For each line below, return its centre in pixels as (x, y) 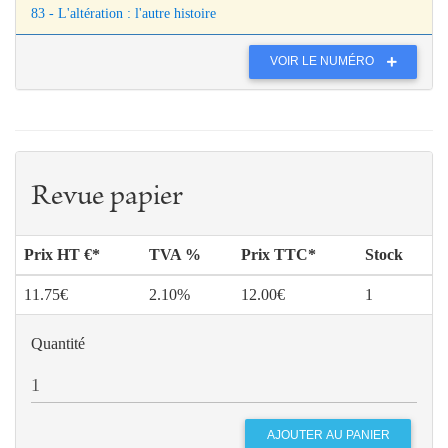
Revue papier (107, 197)
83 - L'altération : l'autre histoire (123, 13)
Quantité (58, 343)
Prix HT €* (62, 254)
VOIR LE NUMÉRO (323, 61)
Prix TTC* (278, 254)
